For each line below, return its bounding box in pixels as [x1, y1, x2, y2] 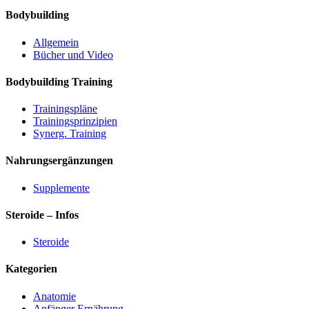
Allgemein [33, 36, 79, 48]
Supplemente [33, 181, 90, 194]
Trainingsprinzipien [33, 115, 117, 128]
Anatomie [33, 290, 76, 302]
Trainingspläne [33, 103, 97, 115]
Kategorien [6, 263, 57, 275]
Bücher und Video [33, 48, 113, 61]
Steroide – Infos [6, 208, 79, 221]
